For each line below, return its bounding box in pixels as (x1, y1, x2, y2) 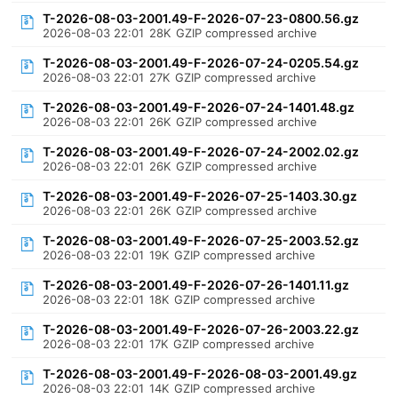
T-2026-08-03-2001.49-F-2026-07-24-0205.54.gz (43, 55, 360, 70)
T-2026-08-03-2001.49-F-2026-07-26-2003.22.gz (43, 322, 360, 337)
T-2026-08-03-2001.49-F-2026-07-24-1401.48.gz (43, 99, 355, 115)
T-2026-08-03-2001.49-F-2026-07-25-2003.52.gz (43, 233, 360, 248)
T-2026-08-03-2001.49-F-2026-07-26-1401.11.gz (43, 277, 350, 292)
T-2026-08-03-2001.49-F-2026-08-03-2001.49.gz (43, 366, 358, 381)
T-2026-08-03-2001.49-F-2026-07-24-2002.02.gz (43, 144, 360, 159)
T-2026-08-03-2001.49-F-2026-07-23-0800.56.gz (43, 11, 360, 26)
